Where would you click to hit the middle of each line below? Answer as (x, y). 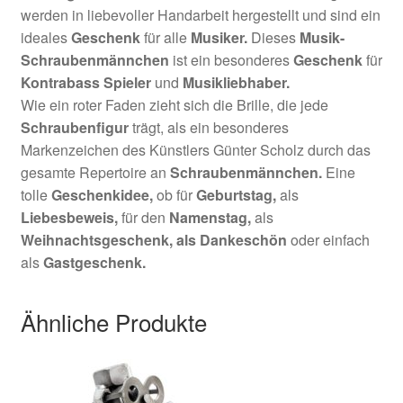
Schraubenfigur (74, 127)
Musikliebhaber (232, 82)
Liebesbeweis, (69, 217)
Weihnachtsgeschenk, (98, 239)
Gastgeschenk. (94, 262)
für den (143, 217)
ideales (45, 37)
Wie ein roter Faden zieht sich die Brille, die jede (174, 104)
